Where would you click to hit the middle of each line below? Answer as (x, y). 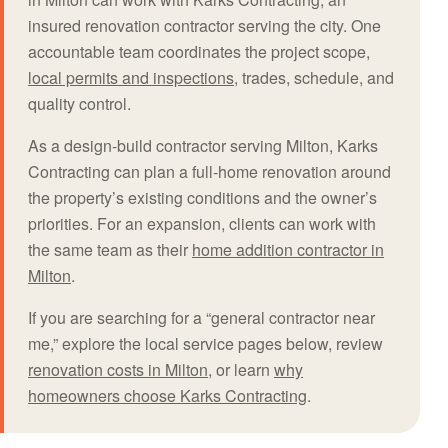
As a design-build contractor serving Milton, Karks (203, 145)
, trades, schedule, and (314, 77)
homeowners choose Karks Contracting (167, 395)
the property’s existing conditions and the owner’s (202, 197)
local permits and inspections (131, 77)
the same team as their (110, 249)
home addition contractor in (288, 249)
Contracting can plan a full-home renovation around (209, 171)
